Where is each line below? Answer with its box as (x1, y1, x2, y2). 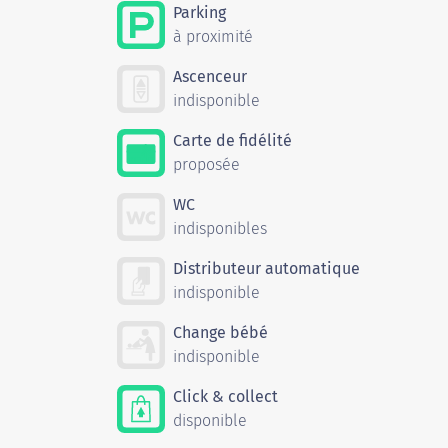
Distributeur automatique (173, 259, 360, 279)
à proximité (173, 27, 253, 47)
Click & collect (173, 387, 278, 407)
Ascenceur (173, 67, 247, 87)
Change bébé (173, 323, 268, 343)
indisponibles (173, 219, 267, 239)
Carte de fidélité (173, 131, 292, 151)
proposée (173, 155, 240, 175)
